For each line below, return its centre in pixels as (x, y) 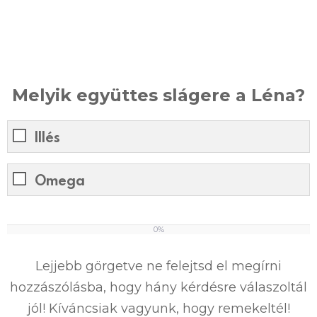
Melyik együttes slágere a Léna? (158, 95)
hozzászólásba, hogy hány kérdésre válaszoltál (158, 287)
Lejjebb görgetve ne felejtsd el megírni (158, 266)
